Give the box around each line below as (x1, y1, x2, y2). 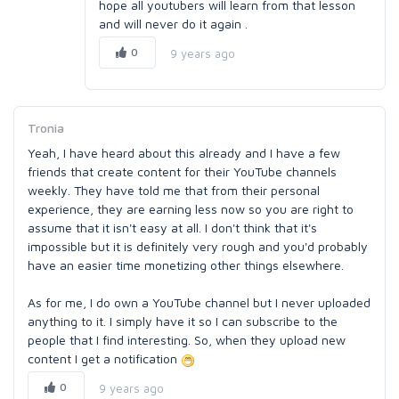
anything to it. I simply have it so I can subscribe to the (28, 313, 338, 329)
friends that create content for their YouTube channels (28, 164, 337, 179)
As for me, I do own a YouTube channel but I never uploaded (28, 295, 370, 310)
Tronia (28, 120, 64, 135)
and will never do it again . (99, 16, 248, 31)
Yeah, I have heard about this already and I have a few (28, 145, 340, 160)
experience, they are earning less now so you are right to (28, 201, 354, 216)
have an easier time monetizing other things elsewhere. (28, 257, 344, 273)
